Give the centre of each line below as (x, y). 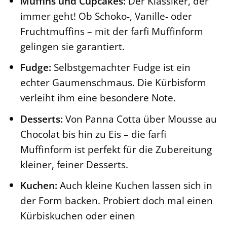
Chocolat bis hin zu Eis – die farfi (93, 134)
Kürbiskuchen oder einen (78, 216)
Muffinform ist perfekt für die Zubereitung (116, 149)
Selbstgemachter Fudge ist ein (121, 67)
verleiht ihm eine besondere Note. (98, 98)
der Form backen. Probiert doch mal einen (116, 201)
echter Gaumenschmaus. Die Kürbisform (113, 83)
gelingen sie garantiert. (72, 46)
